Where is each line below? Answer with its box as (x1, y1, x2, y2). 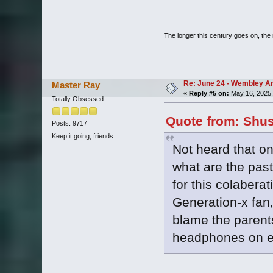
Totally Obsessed (51, 94, 104, 102)
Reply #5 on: (188, 89, 229, 97)
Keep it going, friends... (51, 132, 119, 140)
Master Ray (52, 79, 101, 90)
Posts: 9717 (51, 119, 87, 127)
